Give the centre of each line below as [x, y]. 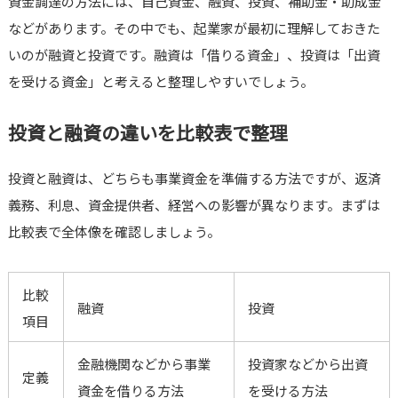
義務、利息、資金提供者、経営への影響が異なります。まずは [194, 205]
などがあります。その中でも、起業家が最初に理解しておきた [194, 28]
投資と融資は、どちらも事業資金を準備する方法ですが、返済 [194, 179]
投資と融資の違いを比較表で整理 [147, 133]
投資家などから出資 [307, 364]
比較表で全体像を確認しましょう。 [114, 232]
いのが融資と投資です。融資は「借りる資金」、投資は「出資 [194, 55]
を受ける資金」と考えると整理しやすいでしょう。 [160, 82]
